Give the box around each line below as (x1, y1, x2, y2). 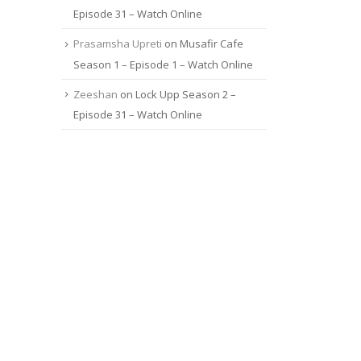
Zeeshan (73, 86, 118, 102)
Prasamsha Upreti (73, 36, 162, 52)
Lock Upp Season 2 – (135, 86, 236, 102)
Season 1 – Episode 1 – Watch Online (73, 56, 253, 72)
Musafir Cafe (180, 36, 243, 52)
